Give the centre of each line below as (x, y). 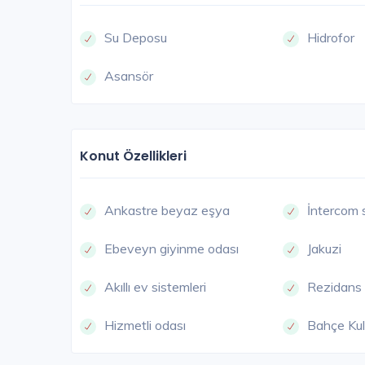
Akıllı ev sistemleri (155, 287)
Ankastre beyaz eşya (167, 211)
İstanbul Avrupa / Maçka (217, 350)
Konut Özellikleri (133, 156)
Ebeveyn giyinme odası (172, 249)
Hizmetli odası (145, 325)
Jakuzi (325, 249)
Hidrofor (331, 38)
